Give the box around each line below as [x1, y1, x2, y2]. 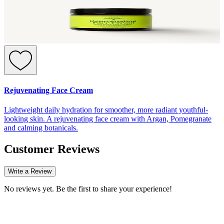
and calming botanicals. [4, 123, 78, 132]
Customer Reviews [4, 142, 99, 155]
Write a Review [8, 167, 51, 175]
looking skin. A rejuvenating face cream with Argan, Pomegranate [4, 114, 211, 123]
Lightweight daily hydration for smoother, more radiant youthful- [4, 105, 208, 114]
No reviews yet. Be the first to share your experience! [4, 184, 172, 193]
